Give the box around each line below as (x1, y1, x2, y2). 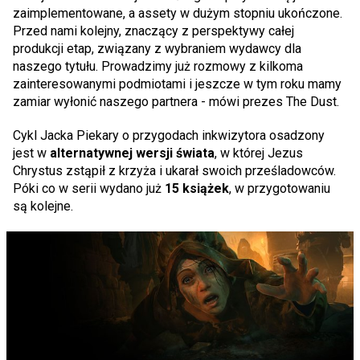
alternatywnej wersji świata (50, 145, 215, 161)
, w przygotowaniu (229, 180, 330, 196)
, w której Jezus (215, 145, 303, 161)
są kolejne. (13, 198, 76, 214)
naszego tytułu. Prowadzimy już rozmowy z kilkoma (13, 58, 303, 74)
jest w (13, 145, 50, 161)
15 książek (165, 180, 229, 196)
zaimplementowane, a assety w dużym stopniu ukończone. (13, 5, 342, 21)
